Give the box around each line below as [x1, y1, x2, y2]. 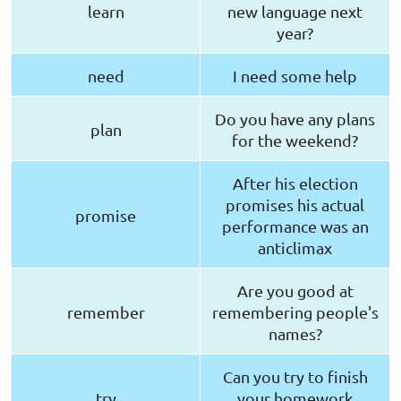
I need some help [233, 65, 357, 85]
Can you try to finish [222, 366, 368, 386]
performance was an [221, 216, 369, 235]
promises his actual [226, 194, 364, 214]
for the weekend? [232, 130, 358, 149]
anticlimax [258, 237, 332, 257]
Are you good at [236, 280, 354, 300]
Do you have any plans [215, 108, 375, 128]
